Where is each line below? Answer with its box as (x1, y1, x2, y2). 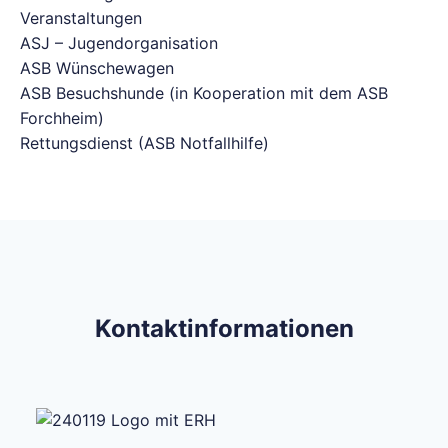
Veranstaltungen (20, 8, 142, 28)
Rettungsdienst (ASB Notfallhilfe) (20, 133, 269, 153)
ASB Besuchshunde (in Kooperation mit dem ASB (20, 83, 388, 103)
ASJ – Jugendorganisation (20, 33, 218, 53)
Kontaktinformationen (94, 314, 354, 343)
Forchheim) (20, 108, 104, 128)
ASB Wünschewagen (20, 58, 174, 78)
